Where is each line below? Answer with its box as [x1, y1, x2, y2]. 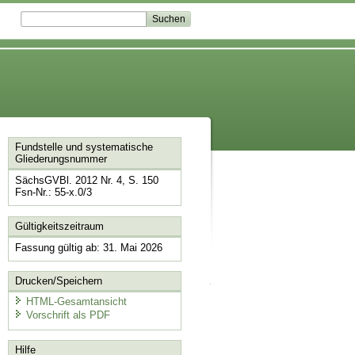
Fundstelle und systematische [14, 141, 153, 154]
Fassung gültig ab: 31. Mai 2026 [14, 241, 162, 254]
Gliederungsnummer [14, 153, 107, 166]
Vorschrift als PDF [25, 309, 110, 322]
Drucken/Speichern [14, 275, 102, 288]
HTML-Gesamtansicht [25, 295, 127, 307]
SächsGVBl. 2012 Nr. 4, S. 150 [14, 174, 158, 187]
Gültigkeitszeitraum [14, 219, 104, 232]
